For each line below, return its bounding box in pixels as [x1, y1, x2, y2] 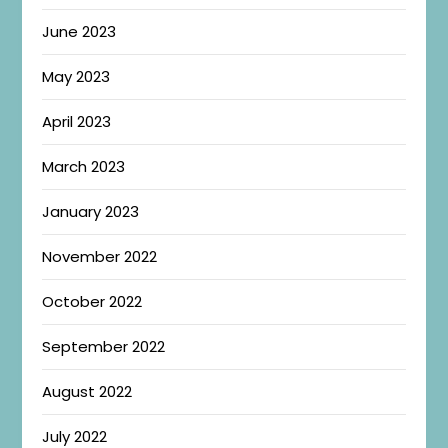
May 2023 [42, 66, 111, 88]
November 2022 [42, 246, 158, 268]
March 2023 [42, 156, 126, 178]
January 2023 [42, 201, 140, 223]
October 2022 [42, 291, 143, 313]
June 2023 [42, 21, 117, 43]
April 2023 [42, 111, 112, 133]
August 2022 [42, 381, 133, 403]
